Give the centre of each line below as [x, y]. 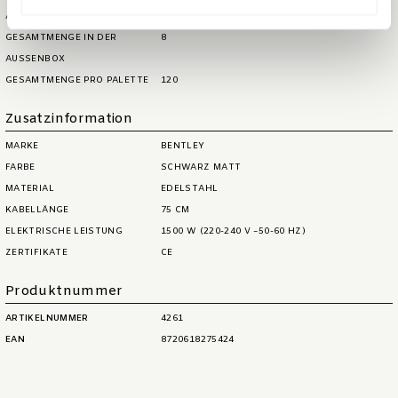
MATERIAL [30, 189]
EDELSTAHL [190, 189]
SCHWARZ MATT [201, 168]
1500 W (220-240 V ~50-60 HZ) [234, 232]
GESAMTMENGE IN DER [61, 38]
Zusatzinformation [69, 119]
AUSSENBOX [32, 60]
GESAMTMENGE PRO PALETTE [77, 81]
